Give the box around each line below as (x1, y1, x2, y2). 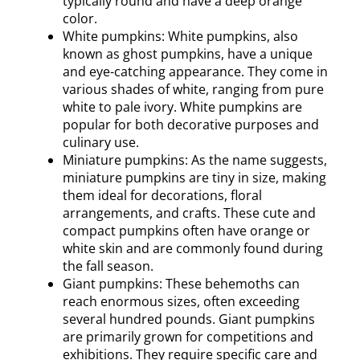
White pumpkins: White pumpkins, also (63, 27, 298, 45)
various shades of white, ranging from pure (63, 80, 324, 98)
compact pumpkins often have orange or (63, 221, 310, 239)
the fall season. (63, 256, 153, 275)
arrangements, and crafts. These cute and (63, 203, 316, 222)
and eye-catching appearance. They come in (63, 62, 328, 80)
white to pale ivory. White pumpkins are (63, 97, 302, 116)
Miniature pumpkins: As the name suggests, (63, 150, 327, 169)
